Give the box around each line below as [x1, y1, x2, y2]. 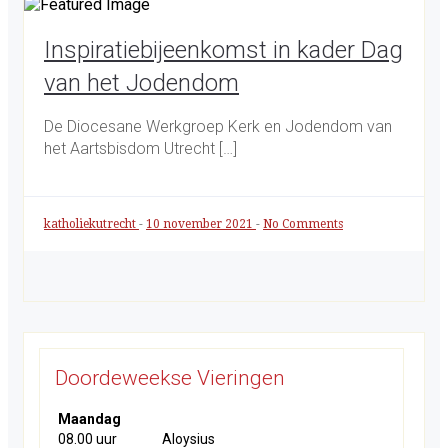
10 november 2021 [146, 217, 256, 231]
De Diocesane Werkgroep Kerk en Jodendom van [44, 117, 392, 136]
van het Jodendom [44, 69, 239, 97]
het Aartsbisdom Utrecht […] [44, 139, 237, 158]
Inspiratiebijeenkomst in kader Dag [44, 36, 403, 64]
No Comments [263, 217, 343, 231]
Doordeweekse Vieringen [55, 366, 285, 390]
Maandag [58, 411, 121, 427]
